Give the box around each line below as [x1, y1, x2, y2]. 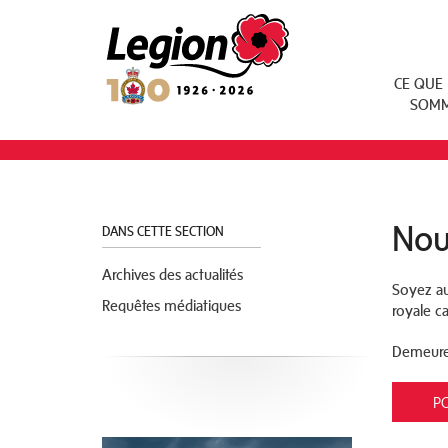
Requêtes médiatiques [102, 296, 241, 314]
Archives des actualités [102, 265, 243, 283]
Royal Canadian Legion [101, 10, 272, 31]
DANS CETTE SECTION [102, 224, 227, 239]
